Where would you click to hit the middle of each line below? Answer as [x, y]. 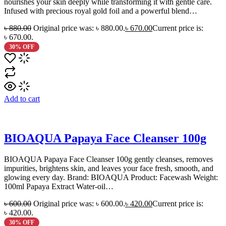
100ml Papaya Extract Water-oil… [59, 187]
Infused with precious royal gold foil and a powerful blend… [101, 11]
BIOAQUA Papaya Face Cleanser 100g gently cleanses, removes [108, 159]
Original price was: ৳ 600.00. [79, 204]
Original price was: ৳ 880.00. [79, 28]
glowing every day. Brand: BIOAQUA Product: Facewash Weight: [111, 178]
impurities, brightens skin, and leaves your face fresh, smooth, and [109, 168]
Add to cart [22, 98]
